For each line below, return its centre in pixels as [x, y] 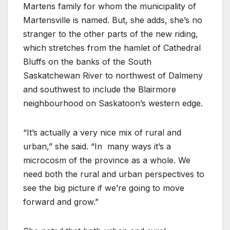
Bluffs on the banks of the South [87, 61]
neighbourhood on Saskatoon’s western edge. [113, 103]
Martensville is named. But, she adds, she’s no [113, 20]
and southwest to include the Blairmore [100, 89]
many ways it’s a [139, 146]
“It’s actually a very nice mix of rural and [102, 132]
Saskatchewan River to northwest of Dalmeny [113, 75]
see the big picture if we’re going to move [104, 188]
